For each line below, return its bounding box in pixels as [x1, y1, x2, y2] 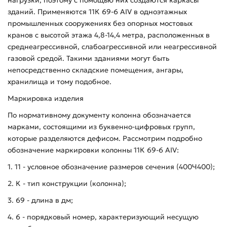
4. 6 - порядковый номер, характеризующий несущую [8, 212, 199, 221]
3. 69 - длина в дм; [8, 195, 73, 205]
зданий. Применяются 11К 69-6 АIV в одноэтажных [8, 7, 187, 16]
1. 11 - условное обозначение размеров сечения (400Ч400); [8, 162, 215, 171]
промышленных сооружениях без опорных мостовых [8, 18, 193, 28]
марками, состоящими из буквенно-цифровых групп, [8, 122, 195, 131]
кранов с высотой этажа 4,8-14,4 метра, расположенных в [8, 30, 210, 40]
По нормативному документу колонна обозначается [8, 110, 191, 120]
